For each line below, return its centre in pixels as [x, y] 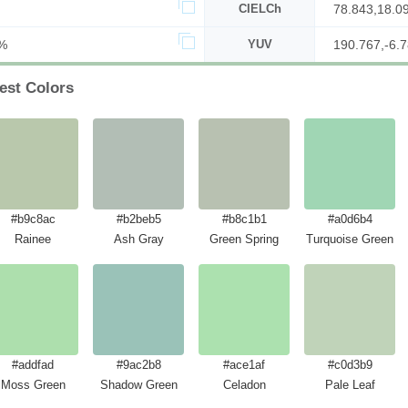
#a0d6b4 [350, 219]
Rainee [33, 239]
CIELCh [260, 9]
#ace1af [244, 365]
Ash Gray [138, 239]
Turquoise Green [350, 239]
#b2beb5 [138, 219]
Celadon [244, 385]
